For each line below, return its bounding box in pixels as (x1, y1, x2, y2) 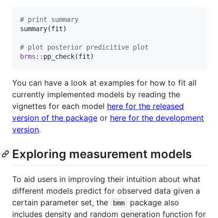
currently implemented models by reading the (12, 89, 180, 99)
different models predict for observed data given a (12, 185, 200, 196)
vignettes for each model (12, 101, 107, 111)
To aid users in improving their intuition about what (12, 174, 200, 184)
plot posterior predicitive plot (24, 43, 148, 51)
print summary (24, 15, 78, 23)
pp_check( (43, 52, 78, 60)
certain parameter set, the (12, 197, 110, 207)
